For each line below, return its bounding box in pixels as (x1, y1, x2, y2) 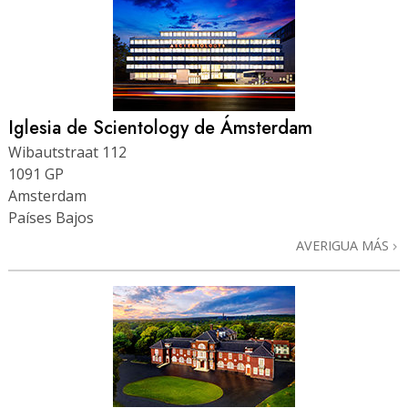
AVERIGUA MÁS (296, 236, 393, 254)
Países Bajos (8, 207, 94, 228)
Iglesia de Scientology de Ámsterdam (8, 114, 312, 141)
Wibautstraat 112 (8, 141, 127, 162)
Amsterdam (8, 185, 87, 206)
